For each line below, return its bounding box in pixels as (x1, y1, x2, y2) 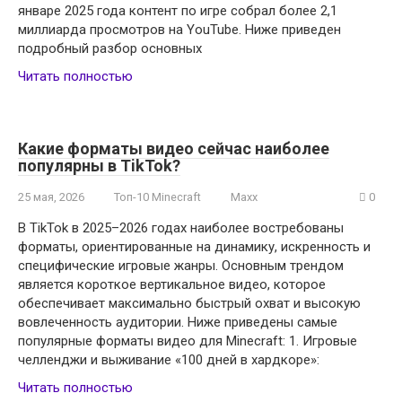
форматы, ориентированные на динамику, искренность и (18, 239, 371, 256)
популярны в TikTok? (18, 156, 180, 176)
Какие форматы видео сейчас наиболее (18, 139, 329, 159)
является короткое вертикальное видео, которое (18, 276, 326, 293)
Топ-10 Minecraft (114, 190, 201, 205)
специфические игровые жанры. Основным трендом (18, 258, 344, 275)
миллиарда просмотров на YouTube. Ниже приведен (18, 22, 341, 39)
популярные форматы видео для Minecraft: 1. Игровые (18, 333, 357, 350)
